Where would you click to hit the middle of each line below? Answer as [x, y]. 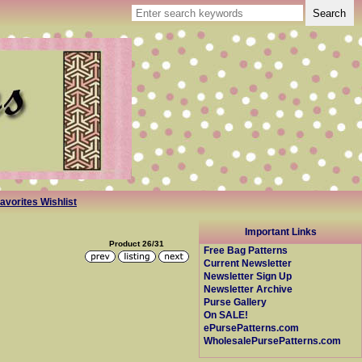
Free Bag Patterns [246, 250]
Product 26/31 [137, 243]
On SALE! [226, 315]
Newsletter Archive [248, 289]
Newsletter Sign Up [248, 276]
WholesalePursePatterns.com [273, 341]
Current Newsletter [248, 263]
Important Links [280, 231]
